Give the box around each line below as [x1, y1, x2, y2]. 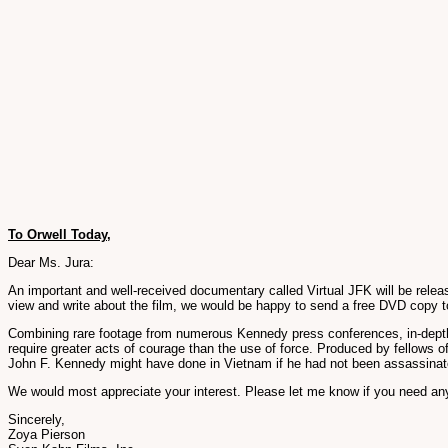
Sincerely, [8, 412, 65, 427]
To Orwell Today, [8, 227, 111, 242]
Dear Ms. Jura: [8, 255, 94, 270]
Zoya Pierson [8, 427, 85, 442]
